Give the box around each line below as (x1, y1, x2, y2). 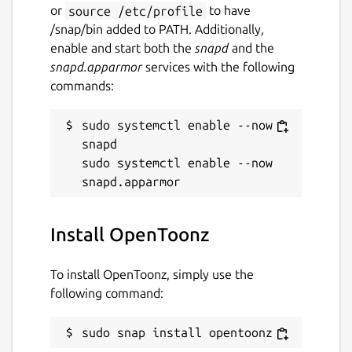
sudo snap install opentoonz (82, 325, 273, 340)
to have (206, 3, 251, 18)
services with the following (142, 60, 295, 75)
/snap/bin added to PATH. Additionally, (50, 22, 264, 37)
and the (229, 41, 274, 56)
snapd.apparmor (50, 60, 142, 75)
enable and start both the (50, 41, 195, 56)
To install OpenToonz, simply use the (50, 267, 254, 282)
